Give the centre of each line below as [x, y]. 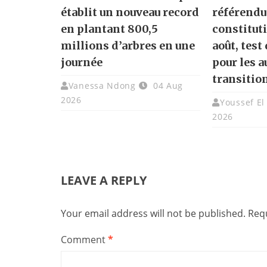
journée [82, 63]
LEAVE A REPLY [104, 181]
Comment [84, 240]
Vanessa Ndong [102, 86]
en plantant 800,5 [109, 29]
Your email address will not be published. [153, 214]
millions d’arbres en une [128, 46]
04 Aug [167, 86]
